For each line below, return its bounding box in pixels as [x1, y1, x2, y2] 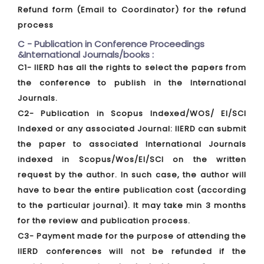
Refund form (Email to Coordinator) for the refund [18, 4, 246, 15]
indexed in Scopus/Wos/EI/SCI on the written [18, 154, 246, 165]
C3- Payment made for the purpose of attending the [18, 230, 246, 242]
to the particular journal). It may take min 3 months [18, 200, 246, 211]
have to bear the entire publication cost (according [18, 184, 246, 196]
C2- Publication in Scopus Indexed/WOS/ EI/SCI [18, 108, 246, 119]
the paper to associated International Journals [18, 138, 246, 150]
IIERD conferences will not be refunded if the [18, 246, 246, 257]
